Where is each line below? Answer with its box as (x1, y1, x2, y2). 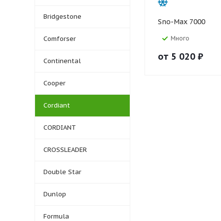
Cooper (43, 79, 66, 87)
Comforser (43, 35, 76, 43)
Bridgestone (43, 12, 81, 21)
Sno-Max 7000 (158, 17, 205, 26)
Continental (43, 57, 81, 65)
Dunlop (43, 190, 66, 198)
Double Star (43, 168, 81, 176)
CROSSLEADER (43, 146, 87, 154)
